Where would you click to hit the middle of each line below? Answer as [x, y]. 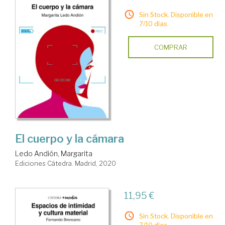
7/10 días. [154, 24]
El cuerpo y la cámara [70, 139]
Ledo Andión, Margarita [54, 154]
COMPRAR [171, 47]
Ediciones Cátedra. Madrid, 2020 [66, 163]
